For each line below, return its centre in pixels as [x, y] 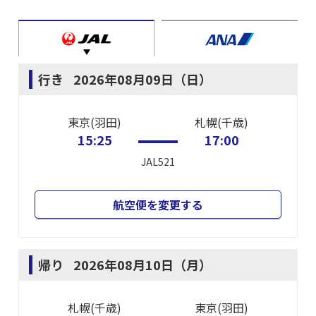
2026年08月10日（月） [142, 265]
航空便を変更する [158, 205]
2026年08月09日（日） [142, 79]
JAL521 [158, 162]
